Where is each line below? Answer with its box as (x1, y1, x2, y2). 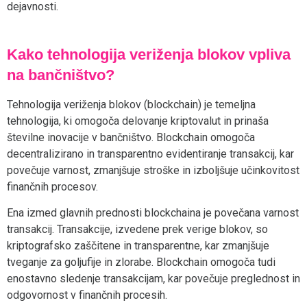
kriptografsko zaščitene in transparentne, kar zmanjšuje (7, 239, 269, 253)
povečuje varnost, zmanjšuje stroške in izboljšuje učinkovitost (7, 163, 299, 177)
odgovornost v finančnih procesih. (7, 288, 167, 302)
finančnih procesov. (7, 180, 98, 193)
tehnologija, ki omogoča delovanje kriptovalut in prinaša (7, 114, 269, 127)
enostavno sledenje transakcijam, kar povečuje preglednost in (7, 272, 300, 286)
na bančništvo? (7, 66, 115, 84)
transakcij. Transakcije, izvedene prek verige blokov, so (7, 223, 268, 236)
